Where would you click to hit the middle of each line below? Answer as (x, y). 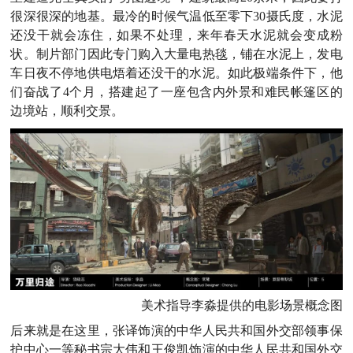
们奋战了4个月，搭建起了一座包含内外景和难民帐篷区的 (176, 91)
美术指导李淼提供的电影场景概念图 (242, 306)
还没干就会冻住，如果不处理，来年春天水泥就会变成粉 (176, 35)
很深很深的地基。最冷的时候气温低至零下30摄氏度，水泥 (176, 16)
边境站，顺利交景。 (67, 110)
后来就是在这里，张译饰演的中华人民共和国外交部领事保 (176, 331)
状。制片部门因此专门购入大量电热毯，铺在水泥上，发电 (176, 54)
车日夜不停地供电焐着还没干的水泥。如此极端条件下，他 (176, 72)
